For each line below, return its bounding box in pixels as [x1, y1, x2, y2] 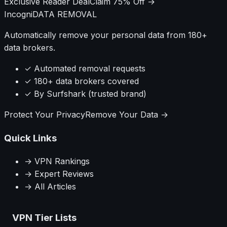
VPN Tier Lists [12, 212, 77, 224]
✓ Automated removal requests [24, 63, 145, 74]
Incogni [4, 9, 32, 20]
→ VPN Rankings [24, 156, 90, 166]
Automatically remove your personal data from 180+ [4, 30, 207, 41]
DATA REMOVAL [32, 9, 97, 20]
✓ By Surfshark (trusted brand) [24, 89, 146, 99]
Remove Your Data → [85, 109, 168, 120]
